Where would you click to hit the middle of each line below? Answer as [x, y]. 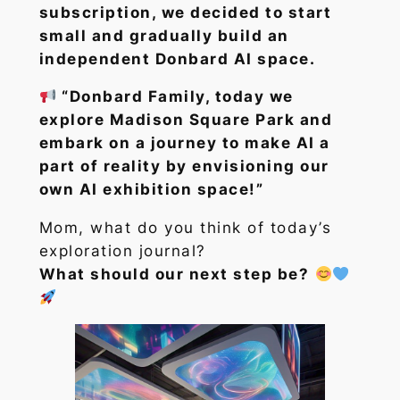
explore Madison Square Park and [186, 120]
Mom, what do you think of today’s [185, 228]
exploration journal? [122, 251]
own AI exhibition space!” [151, 190]
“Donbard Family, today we [178, 97]
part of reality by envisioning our [184, 167]
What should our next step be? [174, 275]
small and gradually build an [164, 35]
